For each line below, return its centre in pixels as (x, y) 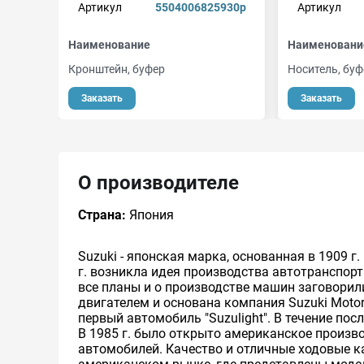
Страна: (102, 215)
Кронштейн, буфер (117, 69)
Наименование (109, 45)
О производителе (158, 183)
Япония (150, 215)
